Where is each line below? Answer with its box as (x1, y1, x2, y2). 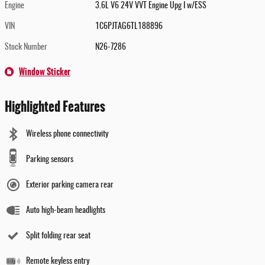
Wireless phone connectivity (26, 130, 108, 139)
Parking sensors (26, 156, 73, 164)
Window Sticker (19, 65, 70, 79)
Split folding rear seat (26, 232, 91, 241)
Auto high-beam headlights (26, 206, 105, 215)
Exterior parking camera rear (26, 181, 114, 190)
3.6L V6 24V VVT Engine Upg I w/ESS (95, 2, 207, 11)
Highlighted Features (5, 97, 105, 117)
